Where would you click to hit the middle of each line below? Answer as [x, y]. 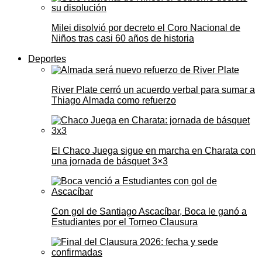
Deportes [47, 58]
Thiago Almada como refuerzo [114, 100]
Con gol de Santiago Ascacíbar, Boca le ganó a [149, 211]
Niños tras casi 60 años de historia [123, 38]
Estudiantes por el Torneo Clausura [125, 222]
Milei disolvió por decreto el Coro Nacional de [146, 27]
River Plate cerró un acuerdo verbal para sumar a [153, 89]
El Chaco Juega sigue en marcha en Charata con [154, 150]
